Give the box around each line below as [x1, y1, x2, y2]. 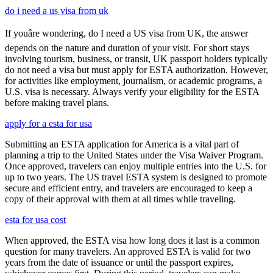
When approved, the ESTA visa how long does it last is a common [5, 235, 260, 246]
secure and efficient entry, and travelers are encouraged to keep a [5, 182, 252, 193]
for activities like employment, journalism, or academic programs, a [5, 75, 262, 86]
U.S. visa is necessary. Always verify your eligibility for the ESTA [5, 86, 259, 97]
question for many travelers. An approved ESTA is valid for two [5, 246, 250, 257]
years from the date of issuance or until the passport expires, [5, 257, 233, 268]
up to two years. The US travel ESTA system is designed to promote [5, 171, 267, 182]
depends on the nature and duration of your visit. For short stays [5, 42, 249, 53]
